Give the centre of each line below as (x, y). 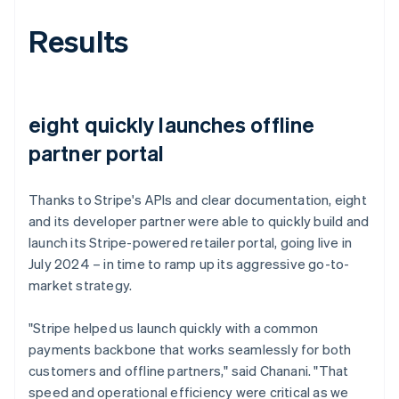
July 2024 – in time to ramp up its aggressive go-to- (189, 263)
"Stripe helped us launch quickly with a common (174, 327)
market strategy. (81, 285)
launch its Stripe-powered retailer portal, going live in (191, 242)
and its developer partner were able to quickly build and (199, 220)
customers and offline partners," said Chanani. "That (189, 370)
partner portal (97, 152)
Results (79, 40)
